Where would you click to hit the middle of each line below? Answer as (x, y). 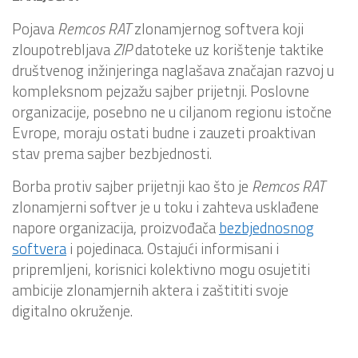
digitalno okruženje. (72, 310)
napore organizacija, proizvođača (115, 227)
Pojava (35, 28)
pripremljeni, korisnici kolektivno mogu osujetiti (161, 269)
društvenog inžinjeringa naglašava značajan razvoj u (173, 70)
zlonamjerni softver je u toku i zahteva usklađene (165, 207)
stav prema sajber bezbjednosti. (112, 153)
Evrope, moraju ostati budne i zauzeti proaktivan (164, 132)
